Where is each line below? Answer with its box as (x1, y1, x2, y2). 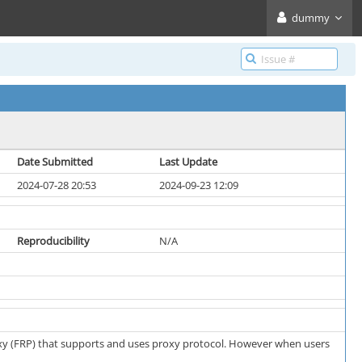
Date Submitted (17, 154, 93, 169)
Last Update (159, 154, 217, 169)
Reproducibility (17, 234, 90, 248)
